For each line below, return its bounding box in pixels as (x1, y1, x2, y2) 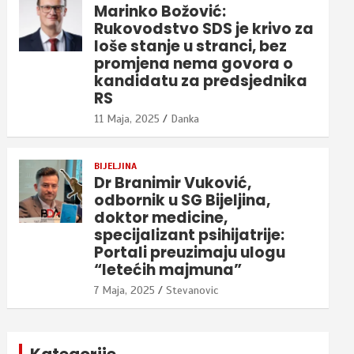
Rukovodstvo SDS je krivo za (94, 17, 314, 40)
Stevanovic (166, 283, 219, 297)
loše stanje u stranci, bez (94, 35, 288, 57)
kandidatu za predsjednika (94, 70, 308, 92)
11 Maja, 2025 (94, 111, 160, 126)
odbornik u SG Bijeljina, (94, 189, 271, 211)
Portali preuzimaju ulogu (94, 241, 286, 263)
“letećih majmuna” (94, 258, 243, 281)
